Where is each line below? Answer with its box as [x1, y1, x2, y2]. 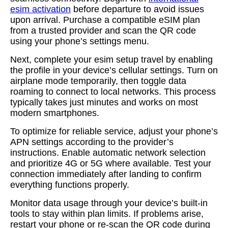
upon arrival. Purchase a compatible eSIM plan [10, 15, 200, 25]
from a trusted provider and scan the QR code [10, 25, 196, 36]
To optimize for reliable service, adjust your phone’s [10, 126, 218, 136]
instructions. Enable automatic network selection [10, 148, 206, 158]
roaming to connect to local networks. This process [10, 87, 216, 97]
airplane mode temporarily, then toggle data [10, 76, 186, 86]
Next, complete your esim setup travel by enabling [10, 54, 213, 65]
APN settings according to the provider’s [10, 137, 174, 147]
